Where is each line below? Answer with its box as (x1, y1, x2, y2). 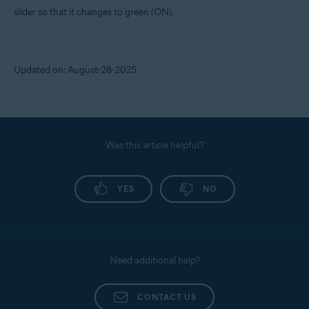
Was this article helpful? (105, 139, 204, 151)
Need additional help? (109, 254, 200, 266)
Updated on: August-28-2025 (14, 63, 137, 76)
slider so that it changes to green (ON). (14, 6, 175, 18)
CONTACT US (137, 291, 197, 302)
